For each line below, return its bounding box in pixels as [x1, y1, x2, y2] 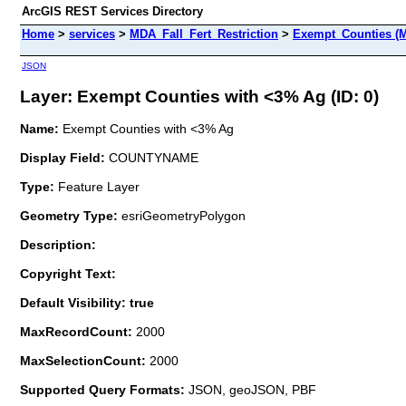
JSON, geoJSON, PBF [188, 382, 316, 397]
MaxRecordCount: [20, 324, 136, 339]
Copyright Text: [20, 266, 116, 281]
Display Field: [20, 150, 105, 165]
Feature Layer [58, 179, 140, 194]
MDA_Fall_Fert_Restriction [130, 27, 278, 41]
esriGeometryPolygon [118, 208, 246, 223]
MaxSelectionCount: [20, 353, 150, 368]
